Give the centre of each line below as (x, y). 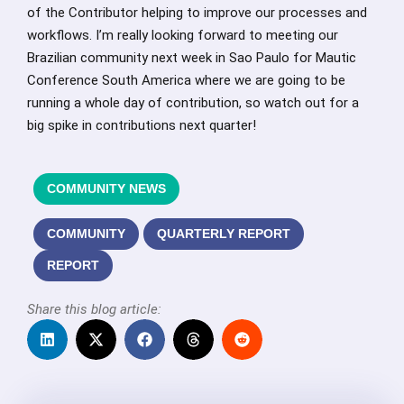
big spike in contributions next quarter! (142, 126)
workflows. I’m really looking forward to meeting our (183, 36)
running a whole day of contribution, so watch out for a (193, 103)
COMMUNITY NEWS (106, 189)
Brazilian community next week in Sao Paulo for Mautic (192, 58)
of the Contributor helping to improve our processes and (197, 13)
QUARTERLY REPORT (224, 234)
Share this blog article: (94, 310)
